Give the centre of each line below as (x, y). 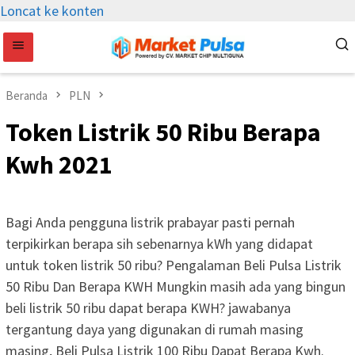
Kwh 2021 (59, 165)
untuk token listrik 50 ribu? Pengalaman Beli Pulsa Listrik (174, 265)
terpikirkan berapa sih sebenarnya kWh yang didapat (159, 244)
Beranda (27, 95)
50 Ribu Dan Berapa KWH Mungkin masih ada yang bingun (176, 287)
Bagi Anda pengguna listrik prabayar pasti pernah (150, 223)
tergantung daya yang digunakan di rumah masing (155, 330)
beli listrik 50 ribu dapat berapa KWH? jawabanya (148, 308)
